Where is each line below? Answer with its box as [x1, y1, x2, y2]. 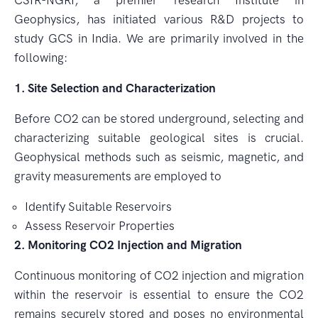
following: [14, 50, 67, 65]
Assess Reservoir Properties [25, 219, 175, 233]
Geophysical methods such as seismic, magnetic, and [14, 150, 304, 164]
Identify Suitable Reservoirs [25, 199, 172, 214]
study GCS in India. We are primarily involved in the [14, 31, 304, 45]
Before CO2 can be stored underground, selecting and [14, 111, 304, 126]
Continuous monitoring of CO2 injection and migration [14, 268, 304, 283]
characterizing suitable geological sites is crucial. [14, 131, 304, 145]
